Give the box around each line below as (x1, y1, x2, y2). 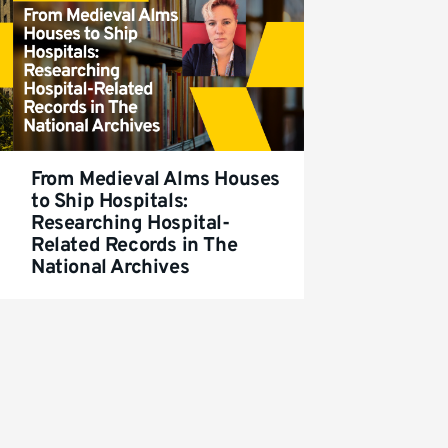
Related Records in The (31, 232, 238, 259)
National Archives (31, 254, 190, 281)
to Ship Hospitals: (31, 188, 188, 215)
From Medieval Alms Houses (31, 166, 281, 193)
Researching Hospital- (31, 210, 230, 237)
